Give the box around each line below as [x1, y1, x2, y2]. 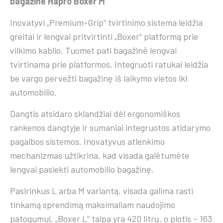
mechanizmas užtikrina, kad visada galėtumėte [10, 150, 189, 161]
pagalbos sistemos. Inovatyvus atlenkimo [10, 136, 165, 147]
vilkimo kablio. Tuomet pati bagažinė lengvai [10, 45, 177, 56]
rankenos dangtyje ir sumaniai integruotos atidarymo [10, 122, 211, 133]
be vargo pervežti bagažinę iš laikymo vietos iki [10, 73, 187, 84]
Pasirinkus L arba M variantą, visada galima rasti [10, 185, 193, 197]
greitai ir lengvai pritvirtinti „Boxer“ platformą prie [10, 31, 198, 42]
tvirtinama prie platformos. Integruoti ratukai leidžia [10, 59, 208, 70]
